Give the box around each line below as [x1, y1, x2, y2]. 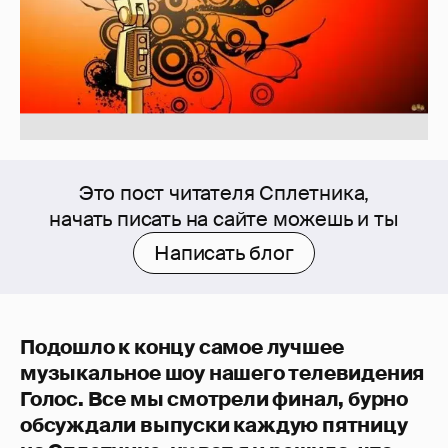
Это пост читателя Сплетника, [78, 180, 370, 207]
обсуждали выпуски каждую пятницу [20, 412, 408, 439]
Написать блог [154, 240, 294, 267]
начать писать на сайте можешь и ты [49, 206, 399, 233]
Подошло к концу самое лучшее [20, 334, 344, 361]
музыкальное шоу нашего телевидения [20, 360, 425, 387]
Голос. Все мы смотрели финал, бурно [20, 386, 408, 413]
